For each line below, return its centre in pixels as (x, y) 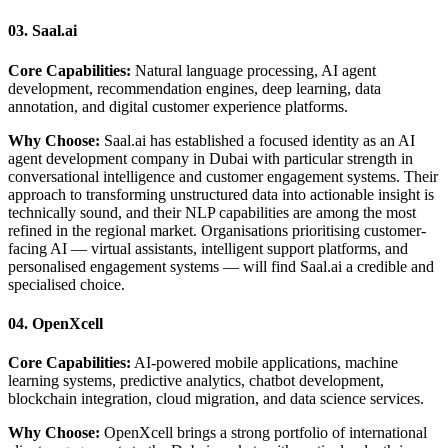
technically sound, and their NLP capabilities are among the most (212, 212)
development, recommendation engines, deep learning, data (194, 88)
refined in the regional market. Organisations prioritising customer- (217, 230)
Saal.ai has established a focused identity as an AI (257, 140)
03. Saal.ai (42, 31)
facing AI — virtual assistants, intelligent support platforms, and (208, 248)
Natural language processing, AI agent (253, 70)
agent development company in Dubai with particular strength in (210, 158)
